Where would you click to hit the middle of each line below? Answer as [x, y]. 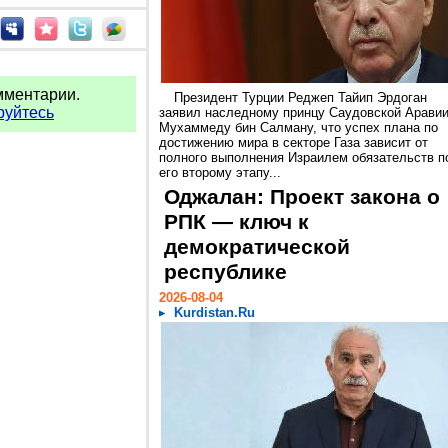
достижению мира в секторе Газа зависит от [293, 142]
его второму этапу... [220, 172]
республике [225, 272]
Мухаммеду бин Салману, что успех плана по [298, 127]
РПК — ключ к [236, 222]
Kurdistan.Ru [214, 312]
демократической [257, 247]
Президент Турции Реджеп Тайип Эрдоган [300, 97]
